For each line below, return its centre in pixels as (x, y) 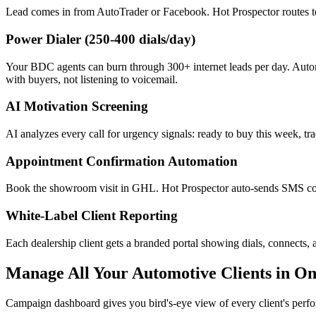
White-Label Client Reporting (92, 216)
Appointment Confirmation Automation (122, 161)
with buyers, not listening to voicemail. (92, 79)
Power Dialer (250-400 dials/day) (101, 39)
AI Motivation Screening (77, 107)
